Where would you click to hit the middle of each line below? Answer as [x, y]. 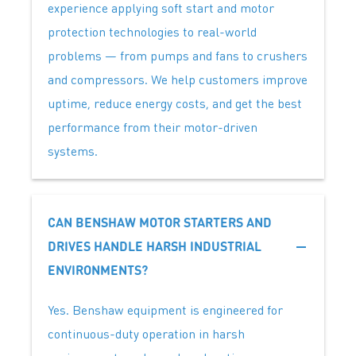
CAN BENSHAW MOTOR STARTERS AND [160, 222]
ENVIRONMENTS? [98, 270]
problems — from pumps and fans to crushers [178, 56]
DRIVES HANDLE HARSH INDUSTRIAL [155, 246]
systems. [73, 151]
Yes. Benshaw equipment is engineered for [165, 310]
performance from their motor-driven [153, 127]
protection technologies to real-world [152, 32]
